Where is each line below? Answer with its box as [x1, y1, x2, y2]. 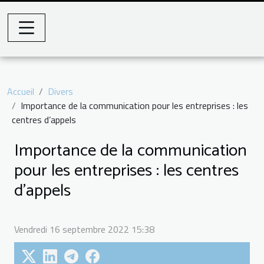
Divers [48, 84, 73, 98]
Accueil [7, 84, 34, 98]
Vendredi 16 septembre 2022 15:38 [14, 222, 154, 236]
